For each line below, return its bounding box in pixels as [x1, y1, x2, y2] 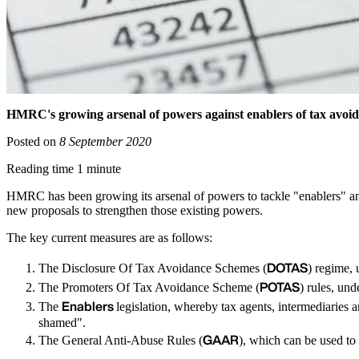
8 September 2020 [59, 135, 151, 149]
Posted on [6, 135, 59, 149]
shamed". [38, 316, 86, 330]
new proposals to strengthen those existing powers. [6, 204, 263, 218]
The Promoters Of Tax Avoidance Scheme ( [38, 280, 260, 295]
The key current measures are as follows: [6, 231, 212, 245]
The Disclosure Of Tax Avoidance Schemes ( [38, 261, 267, 276]
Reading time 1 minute [6, 162, 121, 176]
